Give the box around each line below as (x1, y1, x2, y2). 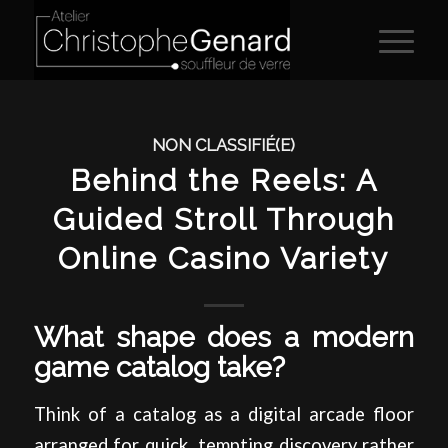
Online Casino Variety (58, 241, 390, 276)
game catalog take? (33, 351, 285, 384)
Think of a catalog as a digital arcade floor (33, 402, 415, 425)
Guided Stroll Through (52, 202, 395, 237)
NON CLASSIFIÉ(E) (152, 135, 296, 155)
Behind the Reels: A (69, 163, 378, 198)
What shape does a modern (33, 321, 415, 354)
